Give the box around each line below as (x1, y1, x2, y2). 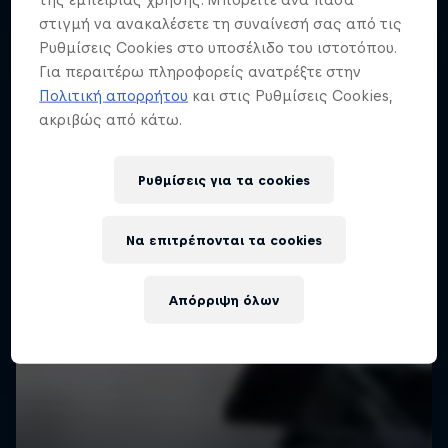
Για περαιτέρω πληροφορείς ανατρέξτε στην (39, 62, 362, 80)
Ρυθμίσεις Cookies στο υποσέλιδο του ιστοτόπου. (39, 38, 397, 56)
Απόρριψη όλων (169, 292, 279, 308)
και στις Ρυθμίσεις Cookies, (188, 86, 393, 104)
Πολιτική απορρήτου (39, 86, 189, 104)
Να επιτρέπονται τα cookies (126, 232, 322, 248)
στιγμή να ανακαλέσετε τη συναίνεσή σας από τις (39, 14, 403, 32)
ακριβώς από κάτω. (39, 110, 183, 128)
